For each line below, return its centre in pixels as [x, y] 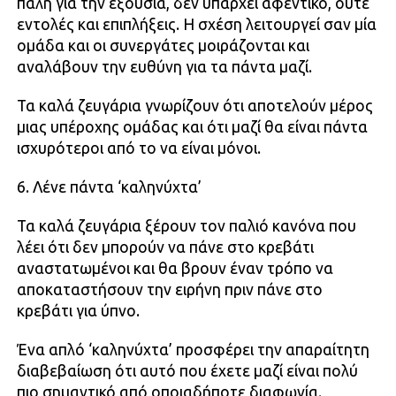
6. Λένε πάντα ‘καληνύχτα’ [109, 187]
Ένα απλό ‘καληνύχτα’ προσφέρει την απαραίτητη [193, 350]
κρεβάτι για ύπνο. [78, 311]
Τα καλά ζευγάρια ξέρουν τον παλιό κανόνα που [186, 226]
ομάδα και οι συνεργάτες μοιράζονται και [163, 46]
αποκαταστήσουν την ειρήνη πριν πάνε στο [169, 290]
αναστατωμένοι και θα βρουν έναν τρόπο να [175, 269]
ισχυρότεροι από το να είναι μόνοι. [138, 148]
